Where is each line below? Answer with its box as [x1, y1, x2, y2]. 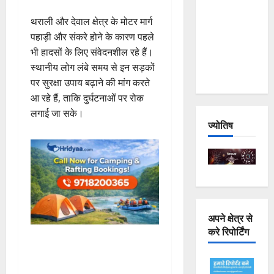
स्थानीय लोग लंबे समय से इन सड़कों [31, 60, 155, 74]
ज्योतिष [207, 117, 233, 133]
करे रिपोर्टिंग [207, 223, 249, 239]
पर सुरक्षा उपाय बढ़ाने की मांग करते [31, 75, 150, 89]
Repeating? [207, 66, 254, 81]
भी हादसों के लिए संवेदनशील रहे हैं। [31, 45, 154, 59]
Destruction [207, 51, 255, 66]
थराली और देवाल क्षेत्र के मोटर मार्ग [31, 14, 152, 28]
